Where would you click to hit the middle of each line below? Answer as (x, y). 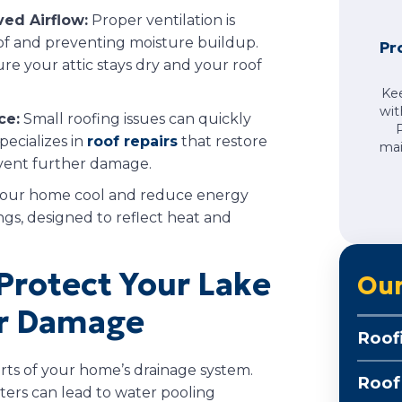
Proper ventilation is (162, 20)
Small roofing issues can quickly (135, 118)
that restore (223, 141)
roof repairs (132, 141)
